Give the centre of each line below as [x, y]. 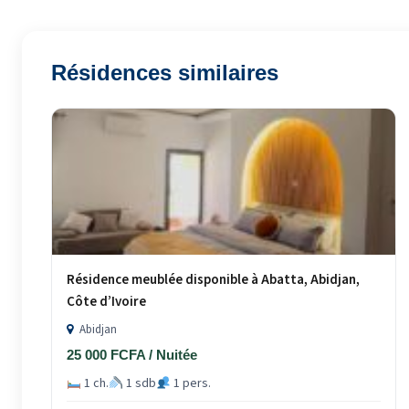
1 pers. [190, 384]
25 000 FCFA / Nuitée [132, 355]
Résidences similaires [165, 73]
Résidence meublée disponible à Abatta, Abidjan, [213, 280]
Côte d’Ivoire [106, 302]
